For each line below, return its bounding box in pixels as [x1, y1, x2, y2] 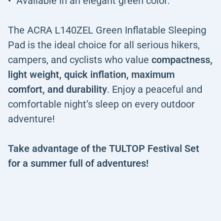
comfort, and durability [8, 83, 107, 95]
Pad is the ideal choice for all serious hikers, [8, 39, 200, 51]
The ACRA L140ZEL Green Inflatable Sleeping [8, 24, 206, 36]
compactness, [151, 54, 213, 66]
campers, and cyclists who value [8, 54, 151, 66]
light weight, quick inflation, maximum [8, 69, 175, 80]
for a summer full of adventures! [8, 157, 148, 169]
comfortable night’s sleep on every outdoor [8, 98, 195, 110]
